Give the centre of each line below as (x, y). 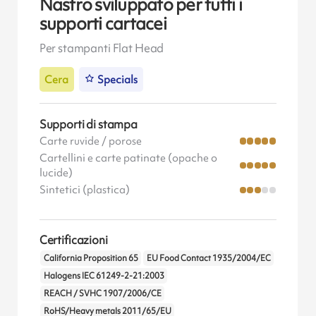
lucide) (56, 172)
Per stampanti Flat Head (102, 48)
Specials (118, 79)
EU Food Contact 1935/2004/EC (208, 259)
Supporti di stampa (88, 124)
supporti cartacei (103, 24)
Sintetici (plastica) (84, 189)
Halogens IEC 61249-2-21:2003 (104, 276)
